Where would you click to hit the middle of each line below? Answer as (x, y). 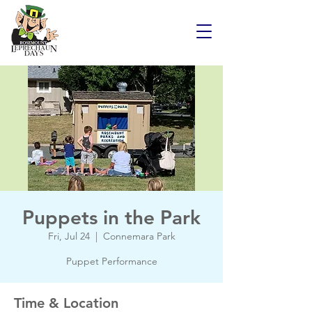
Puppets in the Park (111, 217)
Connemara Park (139, 236)
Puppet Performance (111, 261)
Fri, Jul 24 (69, 236)
